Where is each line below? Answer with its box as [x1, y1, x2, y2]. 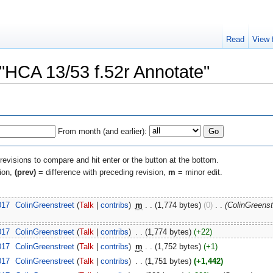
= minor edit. [175, 167, 222, 177]
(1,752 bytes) [154, 241, 201, 251]
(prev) [15, 167, 36, 177]
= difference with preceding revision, [36, 167, 168, 177]
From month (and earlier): [58, 126, 147, 136]
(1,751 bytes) [144, 257, 191, 266]
